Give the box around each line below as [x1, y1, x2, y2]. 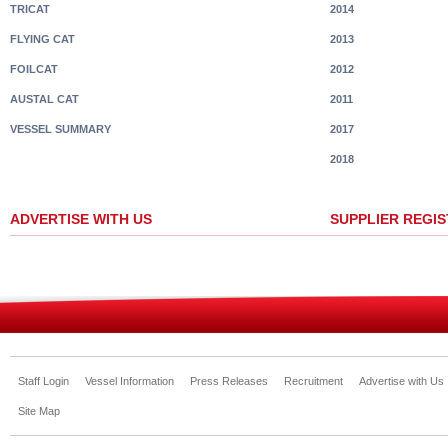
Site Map [18, 405, 60, 417]
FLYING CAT [10, 33, 75, 45]
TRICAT [10, 3, 50, 15]
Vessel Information [85, 375, 174, 387]
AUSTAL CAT [10, 93, 79, 105]
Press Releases [190, 375, 268, 387]
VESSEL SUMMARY [10, 123, 111, 135]
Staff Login [18, 375, 69, 387]
